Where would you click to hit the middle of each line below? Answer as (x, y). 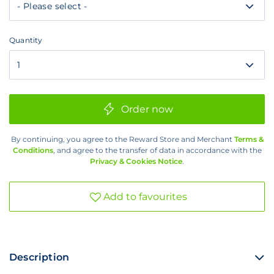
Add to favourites (145, 197)
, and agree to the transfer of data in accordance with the (157, 150)
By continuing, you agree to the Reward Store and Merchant (122, 139)
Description (39, 257)
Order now (147, 109)
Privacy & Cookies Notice (136, 161)
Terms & (249, 139)
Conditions (33, 150)
